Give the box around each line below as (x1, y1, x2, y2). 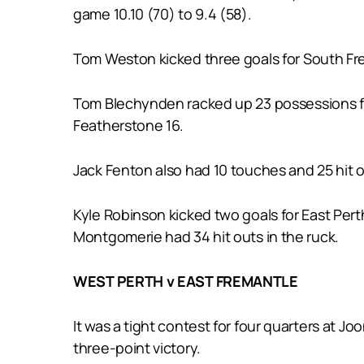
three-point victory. (73, 337, 201, 357)
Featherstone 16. (73, 115, 184, 135)
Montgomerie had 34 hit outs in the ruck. (73, 226, 340, 246)
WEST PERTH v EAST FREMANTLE (73, 271, 298, 291)
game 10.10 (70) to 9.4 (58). (73, 3, 252, 24)
